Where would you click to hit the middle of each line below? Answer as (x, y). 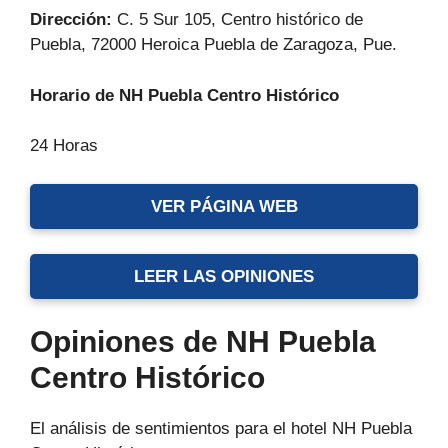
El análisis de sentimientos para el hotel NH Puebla (221, 429)
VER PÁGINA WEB (224, 206)
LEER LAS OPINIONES (224, 276)
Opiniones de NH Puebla (203, 342)
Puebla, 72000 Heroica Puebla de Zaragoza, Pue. (213, 45)
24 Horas (64, 146)
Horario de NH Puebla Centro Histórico (184, 95)
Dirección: (73, 20)
